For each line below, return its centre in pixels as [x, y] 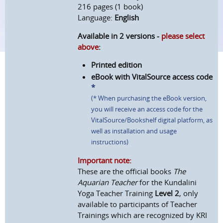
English [127, 18]
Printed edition [117, 65]
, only [189, 193]
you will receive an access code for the [147, 110]
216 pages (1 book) [111, 7]
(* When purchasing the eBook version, [149, 99]
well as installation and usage [134, 131]
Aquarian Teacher [108, 182]
